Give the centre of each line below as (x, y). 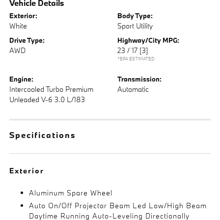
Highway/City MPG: (148, 40)
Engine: (22, 79)
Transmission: (139, 79)
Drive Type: (27, 40)
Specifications (43, 135)
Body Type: (135, 15)
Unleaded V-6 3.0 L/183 (47, 99)
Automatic (133, 89)
